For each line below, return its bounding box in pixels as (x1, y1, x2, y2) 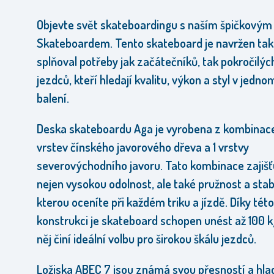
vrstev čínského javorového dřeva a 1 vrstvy (37, 139, 249, 155)
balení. (37, 90, 69, 106)
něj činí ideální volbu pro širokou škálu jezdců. (37, 231, 256, 246)
